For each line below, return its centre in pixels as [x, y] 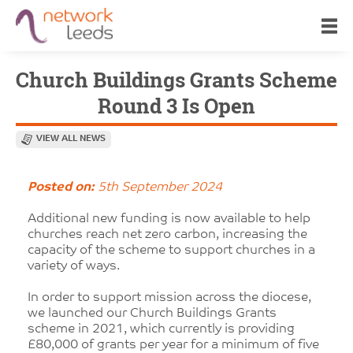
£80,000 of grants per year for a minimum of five [173, 345]
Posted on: [61, 188]
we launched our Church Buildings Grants [152, 314]
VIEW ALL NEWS [71, 139]
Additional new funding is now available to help [169, 219]
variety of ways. [74, 266]
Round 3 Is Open [176, 106]
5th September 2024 [158, 188]
